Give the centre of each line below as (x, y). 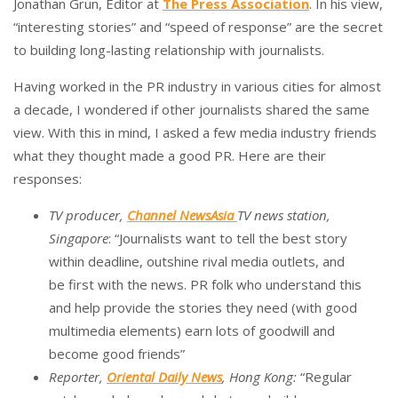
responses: (48, 179)
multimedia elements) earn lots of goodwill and (192, 330)
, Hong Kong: (259, 377)
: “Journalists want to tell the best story (228, 238)
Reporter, (78, 377)
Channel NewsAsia (182, 215)
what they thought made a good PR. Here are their (170, 155)
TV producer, (88, 215)
